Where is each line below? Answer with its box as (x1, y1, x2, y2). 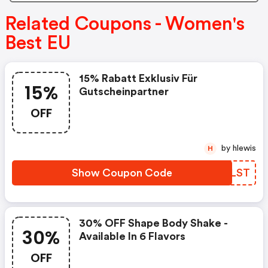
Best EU (5, 33, 71, 53)
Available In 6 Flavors (79, 231, 185, 242)
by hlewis (233, 144, 256, 153)
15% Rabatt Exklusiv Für (79, 73, 197, 84)
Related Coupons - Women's (5, 14, 245, 34)
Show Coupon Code (72, 167, 172, 179)
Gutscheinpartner (79, 86, 169, 98)
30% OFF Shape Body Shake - (79, 218, 228, 229)
